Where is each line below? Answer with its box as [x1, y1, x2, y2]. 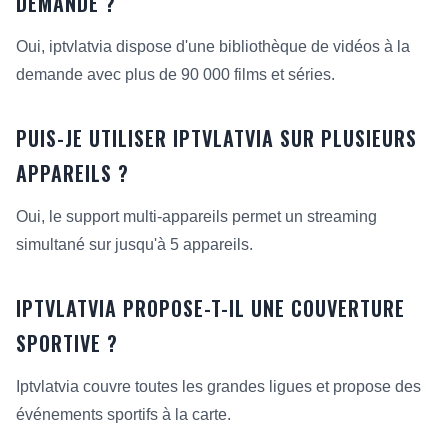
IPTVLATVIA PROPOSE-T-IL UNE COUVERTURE [16, 293, 405, 323]
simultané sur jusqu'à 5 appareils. [16, 236, 253, 253]
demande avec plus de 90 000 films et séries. [16, 66, 335, 83]
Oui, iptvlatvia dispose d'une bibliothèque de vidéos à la [16, 38, 410, 55]
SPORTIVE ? [16, 328, 118, 358]
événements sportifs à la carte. [16, 406, 231, 423]
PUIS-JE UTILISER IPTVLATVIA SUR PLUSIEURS [16, 123, 417, 153]
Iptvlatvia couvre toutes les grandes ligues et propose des [16, 378, 421, 395]
